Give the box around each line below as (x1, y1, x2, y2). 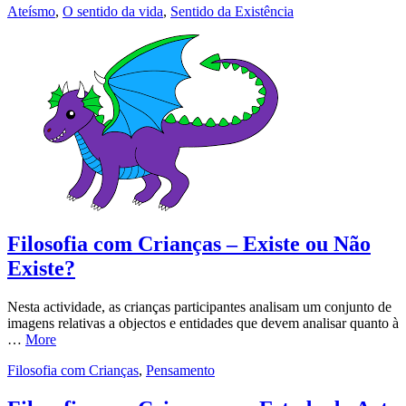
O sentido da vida (63, 3, 163, 19)
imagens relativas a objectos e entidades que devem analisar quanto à (7, 315, 399, 332)
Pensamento (146, 362, 215, 379)
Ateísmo (7, 3, 55, 19)
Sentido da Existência (170, 3, 294, 19)
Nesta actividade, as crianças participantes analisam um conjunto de (7, 299, 391, 315)
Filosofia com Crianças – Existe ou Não (7, 232, 371, 256)
